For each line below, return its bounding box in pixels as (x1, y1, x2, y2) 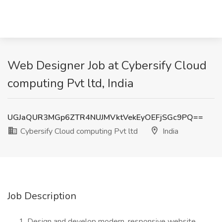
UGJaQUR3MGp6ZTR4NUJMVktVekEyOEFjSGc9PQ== (7, 112, 203, 123)
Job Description (7, 189, 76, 203)
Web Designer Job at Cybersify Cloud (7, 57, 207, 73)
